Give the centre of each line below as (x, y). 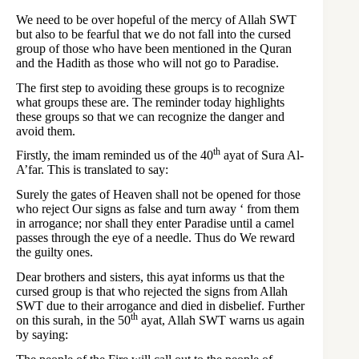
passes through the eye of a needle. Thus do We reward (155, 238)
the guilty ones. (54, 252)
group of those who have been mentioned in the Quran (154, 48)
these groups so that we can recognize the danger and (150, 116)
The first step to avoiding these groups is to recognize (150, 87)
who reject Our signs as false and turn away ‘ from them (157, 209)
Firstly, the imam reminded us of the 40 (115, 155)
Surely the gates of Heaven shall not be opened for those (158, 195)
